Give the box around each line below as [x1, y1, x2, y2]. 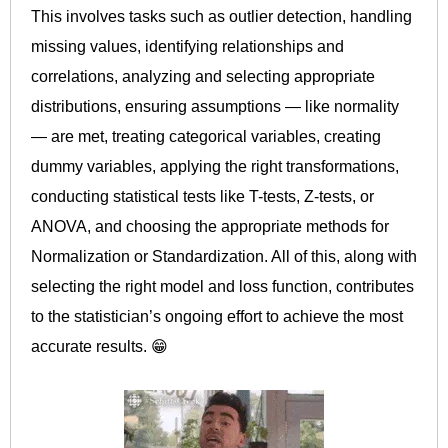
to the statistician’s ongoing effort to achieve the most [31, 308, 403, 326]
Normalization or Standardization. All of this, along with [31, 248, 417, 266]
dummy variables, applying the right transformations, [31, 158, 399, 176]
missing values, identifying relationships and [31, 38, 344, 56]
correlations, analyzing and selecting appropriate [31, 68, 375, 86]
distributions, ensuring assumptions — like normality [31, 98, 399, 116]
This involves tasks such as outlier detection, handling [31, 8, 412, 26]
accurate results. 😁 [31, 338, 168, 356]
